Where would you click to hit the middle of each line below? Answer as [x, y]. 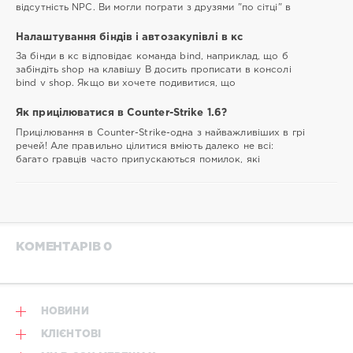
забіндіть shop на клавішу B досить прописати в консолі [154, 70]
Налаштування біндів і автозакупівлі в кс [130, 37]
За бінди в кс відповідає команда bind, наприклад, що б [152, 57]
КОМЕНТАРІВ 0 [64, 247]
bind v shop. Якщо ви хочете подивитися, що [126, 84]
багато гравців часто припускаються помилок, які [138, 159]
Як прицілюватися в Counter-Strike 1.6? [121, 113]
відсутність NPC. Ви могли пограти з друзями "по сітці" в [153, 7]
